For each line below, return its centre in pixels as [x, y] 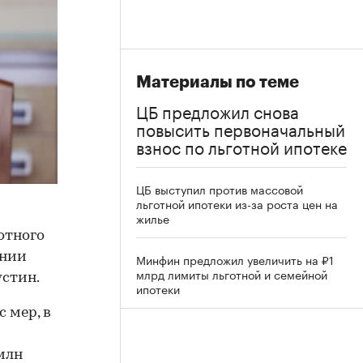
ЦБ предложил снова [218, 110]
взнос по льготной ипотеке [241, 146]
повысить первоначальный [241, 128]
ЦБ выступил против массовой [220, 189]
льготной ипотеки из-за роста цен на [237, 203]
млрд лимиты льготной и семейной [232, 274]
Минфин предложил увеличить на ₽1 [235, 259]
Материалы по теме [218, 82]
